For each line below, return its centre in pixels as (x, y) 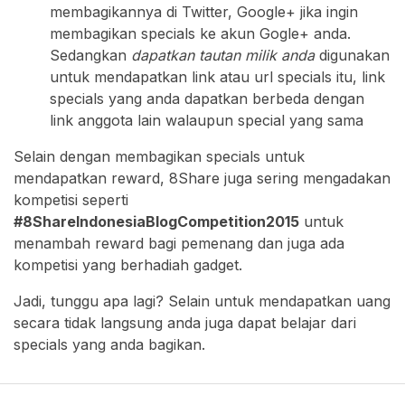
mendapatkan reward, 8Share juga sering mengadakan (202, 179)
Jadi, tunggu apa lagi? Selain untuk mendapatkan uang (202, 301)
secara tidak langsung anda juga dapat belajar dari (185, 323)
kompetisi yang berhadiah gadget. (128, 265)
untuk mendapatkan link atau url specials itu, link (217, 77)
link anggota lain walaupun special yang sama (207, 121)
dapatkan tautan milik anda (223, 56)
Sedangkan (90, 56)
